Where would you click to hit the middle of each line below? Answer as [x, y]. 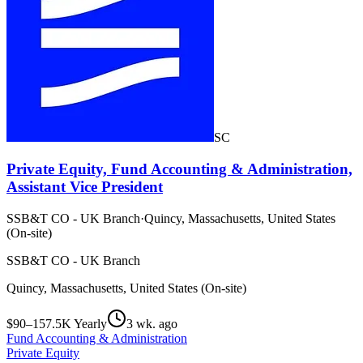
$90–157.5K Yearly [57, 323]
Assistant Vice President [85, 186]
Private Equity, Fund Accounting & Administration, [179, 169]
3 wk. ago [152, 323]
